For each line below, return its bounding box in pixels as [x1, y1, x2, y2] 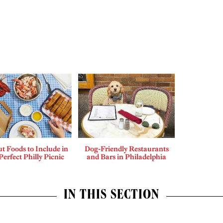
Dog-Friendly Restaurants [84, 144, 169, 154]
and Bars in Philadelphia [87, 152, 167, 162]
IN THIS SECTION [64, 189, 159, 204]
